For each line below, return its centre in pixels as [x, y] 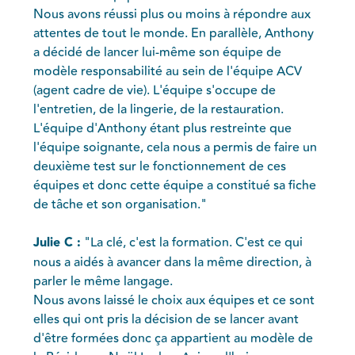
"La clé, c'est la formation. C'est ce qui [192, 242]
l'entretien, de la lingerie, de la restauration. [159, 109]
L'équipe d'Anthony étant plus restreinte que [163, 128]
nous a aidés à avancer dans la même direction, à [173, 262]
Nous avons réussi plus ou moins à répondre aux [172, 14]
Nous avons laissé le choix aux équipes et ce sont [174, 300]
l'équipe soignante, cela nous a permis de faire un [176, 147]
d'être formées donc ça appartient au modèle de [174, 338]
